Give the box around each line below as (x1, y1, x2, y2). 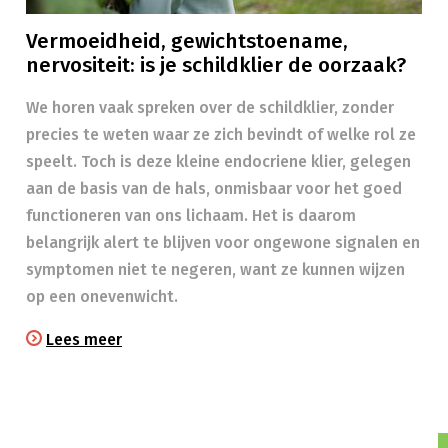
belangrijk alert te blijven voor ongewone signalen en (26, 233, 420, 252)
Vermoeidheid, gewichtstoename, (26, 29, 348, 54)
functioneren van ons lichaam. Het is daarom (26, 206, 356, 225)
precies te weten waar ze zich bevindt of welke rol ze (26, 125, 416, 144)
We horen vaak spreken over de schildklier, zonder (26, 98, 394, 117)
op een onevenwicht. (26, 287, 178, 306)
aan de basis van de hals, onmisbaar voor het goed (26, 179, 402, 198)
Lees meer (46, 330, 122, 349)
